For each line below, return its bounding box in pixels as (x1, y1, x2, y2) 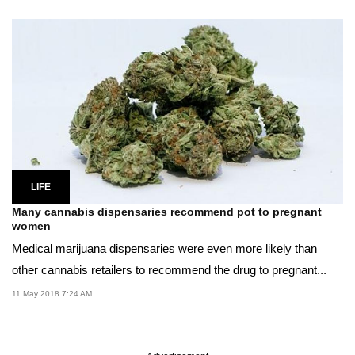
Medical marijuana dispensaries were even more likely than (12, 242, 317, 256)
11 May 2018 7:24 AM (12, 289, 92, 299)
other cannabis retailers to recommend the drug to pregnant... (12, 263, 326, 277)
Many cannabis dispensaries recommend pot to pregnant (12, 205, 322, 219)
